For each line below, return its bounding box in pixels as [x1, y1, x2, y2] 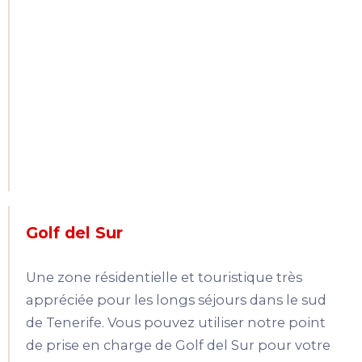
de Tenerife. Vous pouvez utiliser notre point [26, 314, 326, 331]
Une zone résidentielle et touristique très [26, 269, 302, 286]
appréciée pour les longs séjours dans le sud [26, 292, 326, 309]
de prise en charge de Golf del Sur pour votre [26, 337, 330, 354]
